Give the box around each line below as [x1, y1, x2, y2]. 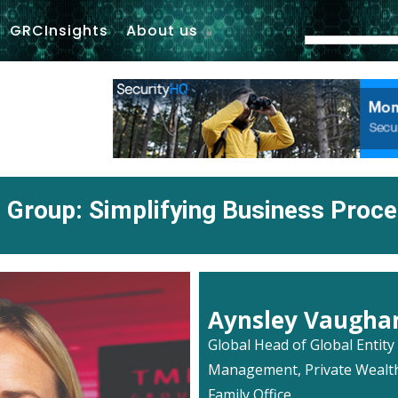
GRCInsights [10, 20, 109, 41]
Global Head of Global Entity [208, 335, 394, 354]
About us [126, 20, 199, 41]
